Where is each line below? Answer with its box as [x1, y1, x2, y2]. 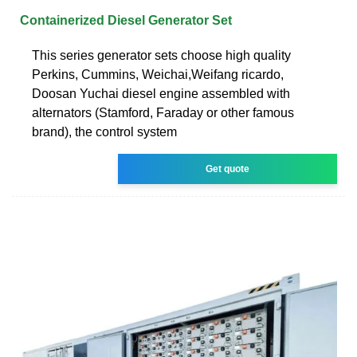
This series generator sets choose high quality [32, 48, 291, 62]
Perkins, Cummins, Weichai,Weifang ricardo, [32, 67, 284, 81]
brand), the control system [32, 124, 177, 139]
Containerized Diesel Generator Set [20, 13, 232, 27]
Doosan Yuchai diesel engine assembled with [32, 86, 290, 100]
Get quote [206, 163, 250, 175]
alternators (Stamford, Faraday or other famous [32, 105, 294, 120]
